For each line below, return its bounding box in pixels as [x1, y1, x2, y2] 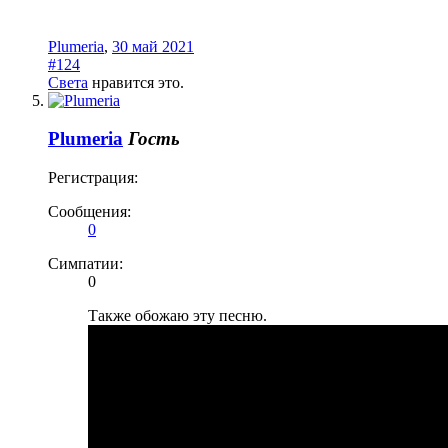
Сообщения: [48, 203, 131, 221]
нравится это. [88, 73, 184, 91]
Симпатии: [48, 255, 123, 273]
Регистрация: [48, 169, 138, 187]
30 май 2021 [112, 37, 194, 55]
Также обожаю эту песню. [88, 307, 267, 325]
